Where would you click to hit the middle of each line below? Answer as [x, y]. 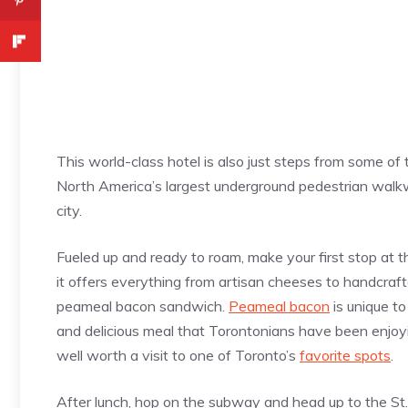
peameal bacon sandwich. [143, 306]
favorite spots [345, 356]
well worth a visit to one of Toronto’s [178, 356]
